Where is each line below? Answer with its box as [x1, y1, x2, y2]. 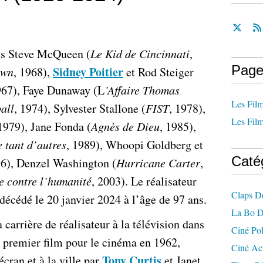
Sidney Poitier [53, 63, 123, 80]
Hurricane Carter [116, 155, 200, 170]
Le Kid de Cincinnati [90, 46, 190, 61]
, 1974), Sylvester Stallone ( [14, 100, 146, 116]
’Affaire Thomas [104, 82, 180, 97]
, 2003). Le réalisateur [92, 173, 197, 189]
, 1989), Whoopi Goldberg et [66, 137, 203, 153]
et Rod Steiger [123, 64, 194, 80]
